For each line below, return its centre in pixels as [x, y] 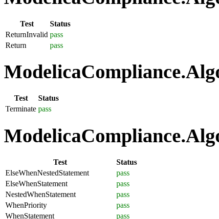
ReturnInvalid [27, 34]
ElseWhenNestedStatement [47, 173]
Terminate [21, 109]
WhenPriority [26, 205]
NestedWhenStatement [41, 194]
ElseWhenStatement [36, 183]
